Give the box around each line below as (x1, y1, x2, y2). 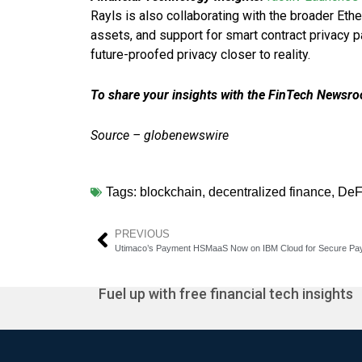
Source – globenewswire (90, 127, 229, 143)
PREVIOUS (115, 227, 170, 240)
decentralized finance (208, 184, 331, 199)
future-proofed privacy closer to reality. (90, 46, 314, 62)
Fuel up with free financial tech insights (99, 284, 353, 302)
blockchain (140, 184, 202, 199)
